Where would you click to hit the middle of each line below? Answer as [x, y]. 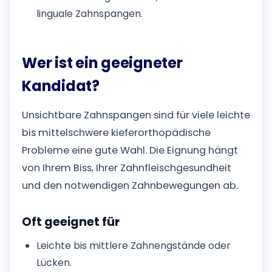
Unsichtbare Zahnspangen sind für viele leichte [136, 115]
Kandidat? [61, 86]
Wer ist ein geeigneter [102, 63]
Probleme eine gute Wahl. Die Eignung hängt [130, 151]
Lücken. [54, 262]
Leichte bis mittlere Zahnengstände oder [134, 245]
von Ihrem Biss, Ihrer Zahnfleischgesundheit [127, 168]
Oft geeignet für [71, 222]
